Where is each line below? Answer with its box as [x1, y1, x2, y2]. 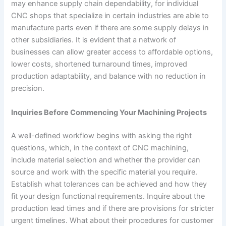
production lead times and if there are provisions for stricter [11, 203, 214, 213]
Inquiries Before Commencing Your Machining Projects [11, 107, 207, 117]
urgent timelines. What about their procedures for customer [11, 215, 214, 225]
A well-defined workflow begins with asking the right [11, 131, 192, 140]
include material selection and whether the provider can [11, 155, 201, 164]
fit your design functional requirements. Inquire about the [11, 191, 205, 201]
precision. [11, 84, 45, 93]
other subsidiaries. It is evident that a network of [11, 35, 177, 45]
